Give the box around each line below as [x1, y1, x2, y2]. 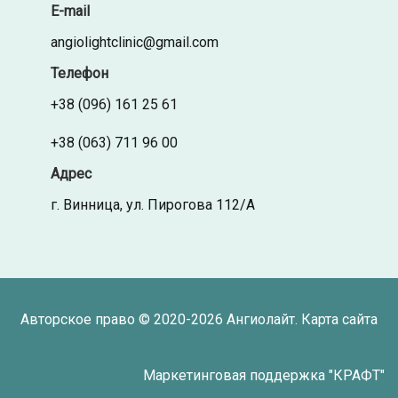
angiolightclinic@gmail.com [50, 33, 219, 51]
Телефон [50, 65, 108, 83]
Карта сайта [301, 311, 378, 329]
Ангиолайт [227, 311, 295, 329]
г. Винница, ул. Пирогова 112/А [50, 196, 255, 214]
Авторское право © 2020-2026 [20, 311, 227, 329]
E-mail [50, 2, 90, 20]
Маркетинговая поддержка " [143, 366, 333, 384]
